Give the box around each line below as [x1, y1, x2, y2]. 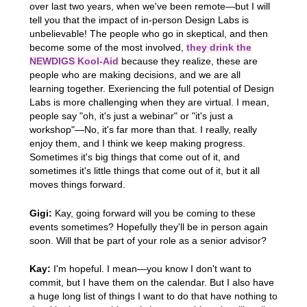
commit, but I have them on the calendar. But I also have [29, 277, 274, 288]
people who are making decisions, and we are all [29, 69, 241, 81]
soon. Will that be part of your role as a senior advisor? [29, 234, 267, 246]
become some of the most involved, [29, 42, 186, 53]
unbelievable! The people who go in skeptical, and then [29, 28, 268, 40]
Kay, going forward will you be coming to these [51, 207, 256, 219]
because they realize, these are [118, 56, 258, 67]
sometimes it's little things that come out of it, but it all [29, 165, 260, 177]
